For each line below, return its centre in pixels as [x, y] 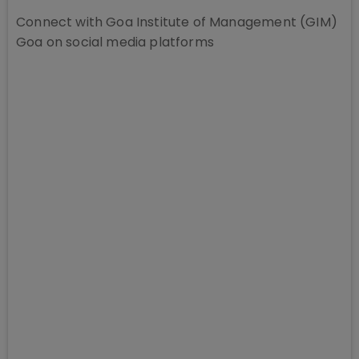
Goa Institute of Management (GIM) [222, 22]
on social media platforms [128, 42]
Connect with [61, 22]
